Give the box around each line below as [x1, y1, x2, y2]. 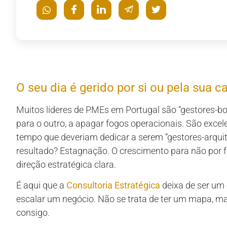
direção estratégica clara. [16, 159, 116, 170]
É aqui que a [16, 180, 66, 191]
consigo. [16, 207, 50, 218]
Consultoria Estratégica [66, 180, 160, 191]
